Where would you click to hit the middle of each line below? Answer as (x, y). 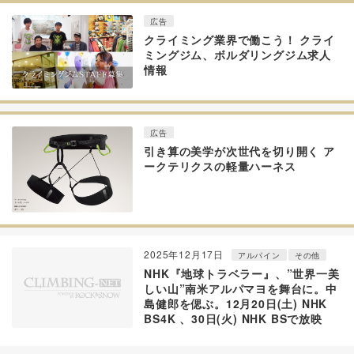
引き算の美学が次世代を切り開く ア (239, 151)
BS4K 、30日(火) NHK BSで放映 (233, 319)
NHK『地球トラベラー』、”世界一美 (242, 274)
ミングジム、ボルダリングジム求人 (237, 54)
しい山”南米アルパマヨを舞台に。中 (241, 289)
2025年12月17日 (184, 254)
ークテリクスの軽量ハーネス (220, 166)
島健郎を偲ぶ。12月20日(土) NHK (236, 304)
